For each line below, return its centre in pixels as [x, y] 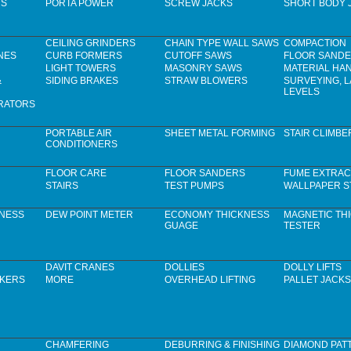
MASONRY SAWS [203, 69]
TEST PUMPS [194, 186]
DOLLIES [185, 268]
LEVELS [302, 92]
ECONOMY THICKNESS [217, 215]
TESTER [302, 226]
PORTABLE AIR [79, 134]
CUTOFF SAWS [198, 56]
